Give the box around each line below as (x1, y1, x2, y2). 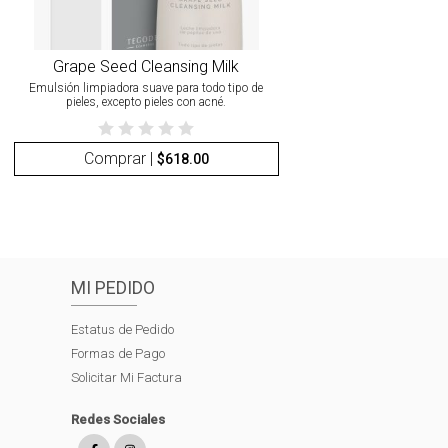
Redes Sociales (71, 412, 165, 428)
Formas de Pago (71, 346, 165, 362)
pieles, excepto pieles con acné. (66, 95, 227, 110)
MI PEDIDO (71, 277, 155, 299)
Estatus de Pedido (71, 322, 174, 338)
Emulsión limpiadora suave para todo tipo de (29, 81, 264, 96)
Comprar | (83, 148, 157, 168)
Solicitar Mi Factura (71, 370, 182, 386)
